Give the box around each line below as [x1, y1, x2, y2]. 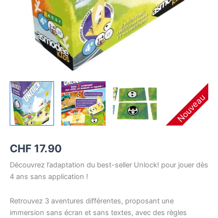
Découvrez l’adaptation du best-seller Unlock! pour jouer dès [10, 161, 208, 170]
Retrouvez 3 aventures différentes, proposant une [10, 196, 174, 205]
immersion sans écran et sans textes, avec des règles [10, 208, 187, 217]
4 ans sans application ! [10, 172, 88, 182]
